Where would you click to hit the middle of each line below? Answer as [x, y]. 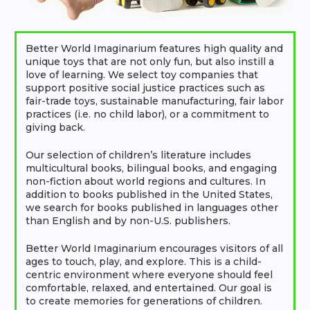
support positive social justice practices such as [145, 88]
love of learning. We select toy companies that [142, 75]
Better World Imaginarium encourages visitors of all [154, 249]
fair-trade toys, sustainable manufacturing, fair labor [155, 101]
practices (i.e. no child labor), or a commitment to [147, 115]
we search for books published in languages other [152, 208]
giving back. [55, 128]
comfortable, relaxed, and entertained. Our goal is [149, 288]
